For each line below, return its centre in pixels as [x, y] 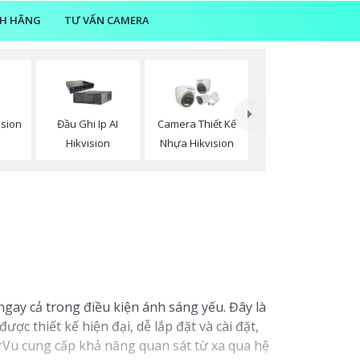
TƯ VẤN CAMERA [106, 20]
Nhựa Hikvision [196, 143]
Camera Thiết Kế [196, 124]
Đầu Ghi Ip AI [88, 124]
